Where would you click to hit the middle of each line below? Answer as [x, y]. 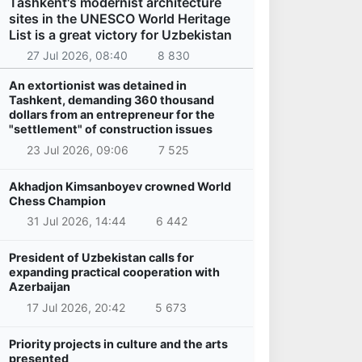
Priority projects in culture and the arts [118, 343]
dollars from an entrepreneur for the [112, 115]
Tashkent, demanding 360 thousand [112, 100]
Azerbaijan [40, 287]
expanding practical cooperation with [114, 272]
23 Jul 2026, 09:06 [77, 149]
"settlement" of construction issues [111, 129]
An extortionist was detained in [98, 86]
